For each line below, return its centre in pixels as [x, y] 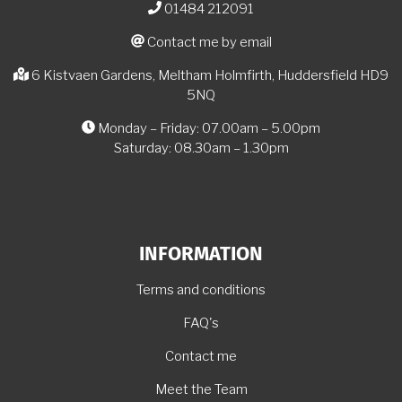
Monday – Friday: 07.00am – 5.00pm [209, 128]
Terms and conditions [201, 289]
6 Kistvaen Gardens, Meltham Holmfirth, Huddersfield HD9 [210, 75]
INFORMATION [201, 254]
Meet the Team [201, 389]
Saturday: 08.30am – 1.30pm [201, 148]
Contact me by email [209, 42]
